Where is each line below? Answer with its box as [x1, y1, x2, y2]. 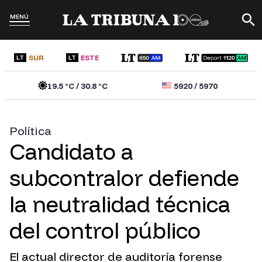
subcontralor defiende [9, 164, 239, 192]
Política [9, 123, 52, 139]
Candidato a [9, 137, 133, 166]
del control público [9, 216, 201, 245]
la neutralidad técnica [9, 190, 230, 219]
